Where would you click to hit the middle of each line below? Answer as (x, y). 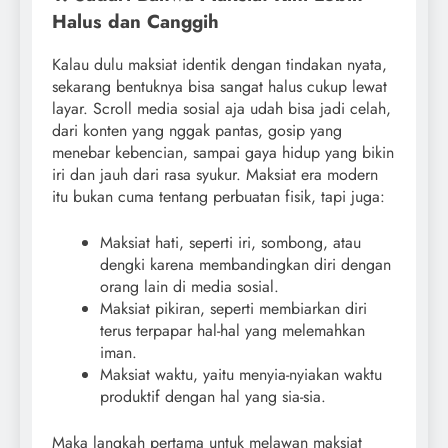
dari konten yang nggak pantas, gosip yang (197, 130)
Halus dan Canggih (135, 22)
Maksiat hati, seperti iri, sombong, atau (230, 242)
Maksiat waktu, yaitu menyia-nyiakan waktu (241, 374)
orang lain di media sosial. (189, 286)
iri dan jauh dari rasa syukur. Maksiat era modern (215, 174)
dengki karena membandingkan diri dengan (245, 264)
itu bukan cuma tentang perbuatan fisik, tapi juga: (218, 196)
